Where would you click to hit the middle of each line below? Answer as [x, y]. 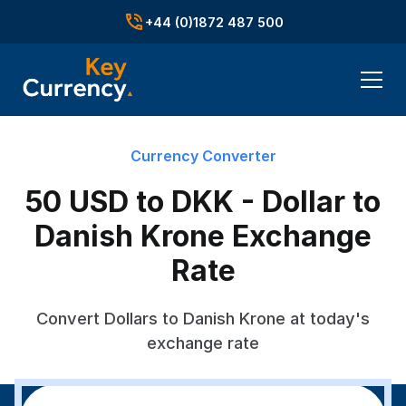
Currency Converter [203, 156]
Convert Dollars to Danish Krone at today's [203, 318]
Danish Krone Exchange [203, 236]
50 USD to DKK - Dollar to [203, 202]
